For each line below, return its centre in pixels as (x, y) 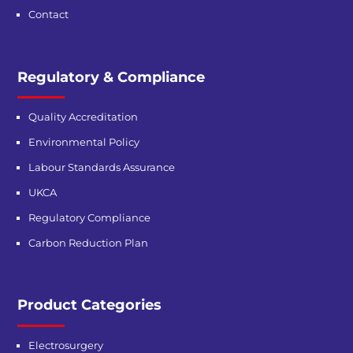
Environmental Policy (84, 141)
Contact (48, 15)
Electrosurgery (65, 345)
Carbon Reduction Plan (88, 242)
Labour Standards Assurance (101, 167)
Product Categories (90, 305)
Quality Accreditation (83, 116)
